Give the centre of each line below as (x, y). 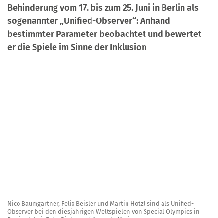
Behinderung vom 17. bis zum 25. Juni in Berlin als (103, 8)
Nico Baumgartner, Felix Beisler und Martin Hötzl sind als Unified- (100, 204)
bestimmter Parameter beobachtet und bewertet (104, 34)
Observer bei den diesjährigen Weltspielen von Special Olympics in (103, 212)
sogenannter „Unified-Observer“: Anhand (89, 21)
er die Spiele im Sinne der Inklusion (77, 47)
